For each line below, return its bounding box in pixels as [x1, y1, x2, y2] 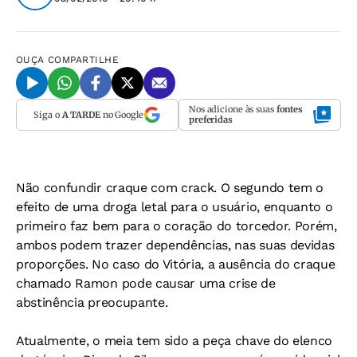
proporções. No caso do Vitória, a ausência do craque [16, 257, 335, 272]
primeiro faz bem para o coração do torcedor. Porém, [16, 218, 337, 233]
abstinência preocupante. [16, 295, 168, 310]
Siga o [33, 108, 62, 120]
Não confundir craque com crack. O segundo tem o [16, 180, 324, 195]
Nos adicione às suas [189, 104, 277, 115]
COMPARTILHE [48, 54, 120, 65]
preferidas [189, 114, 233, 125]
